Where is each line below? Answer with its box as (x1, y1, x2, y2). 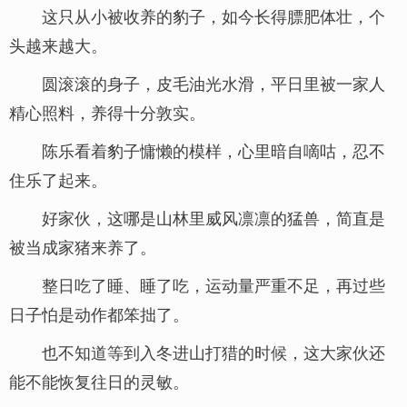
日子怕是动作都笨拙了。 (9, 302, 189, 325)
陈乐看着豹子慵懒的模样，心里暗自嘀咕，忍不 (42, 138, 385, 162)
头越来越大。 (9, 33, 107, 56)
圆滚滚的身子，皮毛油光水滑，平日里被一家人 (42, 71, 385, 94)
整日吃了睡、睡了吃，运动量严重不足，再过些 (42, 273, 385, 296)
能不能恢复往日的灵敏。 (9, 369, 189, 392)
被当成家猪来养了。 (9, 234, 156, 258)
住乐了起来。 (9, 167, 107, 191)
